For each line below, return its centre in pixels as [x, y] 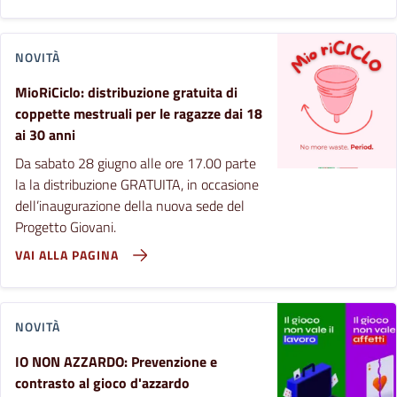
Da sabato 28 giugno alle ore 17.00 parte [136, 163]
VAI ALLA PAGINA [67, 254]
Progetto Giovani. [66, 226]
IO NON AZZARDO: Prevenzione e [116, 361]
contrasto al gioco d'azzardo [102, 382]
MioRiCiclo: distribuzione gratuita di [126, 92]
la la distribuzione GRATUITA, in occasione [137, 184]
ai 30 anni [45, 134]
